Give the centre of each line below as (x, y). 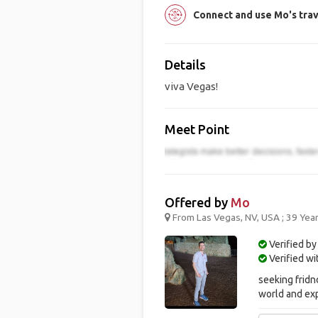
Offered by (197, 203)
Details (185, 65)
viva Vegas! (191, 86)
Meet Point (197, 129)
